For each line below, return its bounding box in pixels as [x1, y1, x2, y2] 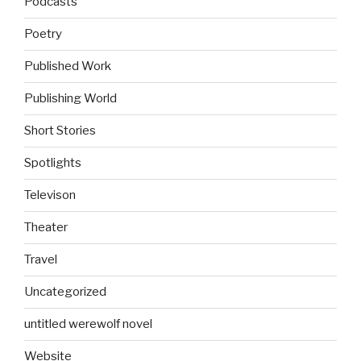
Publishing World [24, 91, 117, 106]
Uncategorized [24, 284, 106, 300]
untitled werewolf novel [24, 317, 152, 332]
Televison [24, 188, 76, 203]
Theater [24, 220, 68, 235]
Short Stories [24, 123, 96, 139]
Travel [24, 252, 57, 268]
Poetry [24, 27, 62, 42]
